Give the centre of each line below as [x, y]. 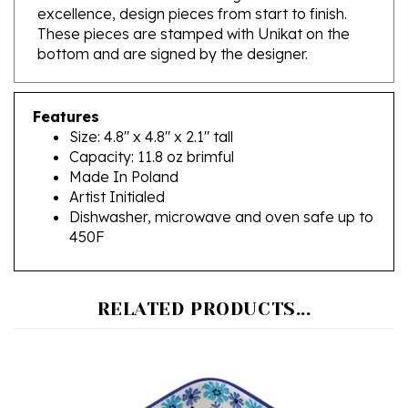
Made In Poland [124, 150]
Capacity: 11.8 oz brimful [152, 130]
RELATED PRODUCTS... [204, 282]
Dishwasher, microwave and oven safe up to [221, 190]
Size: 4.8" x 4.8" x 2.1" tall [151, 110]
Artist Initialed [117, 170]
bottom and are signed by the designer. [173, 27]
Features [66, 90]
